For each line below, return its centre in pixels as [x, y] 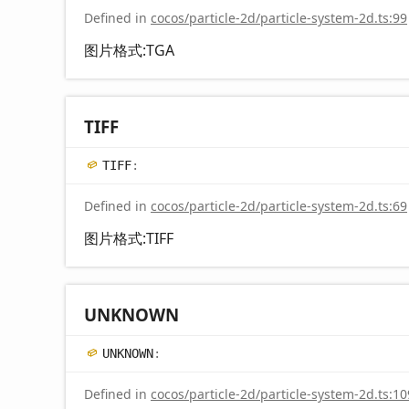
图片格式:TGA [129, 50]
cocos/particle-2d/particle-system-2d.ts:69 [279, 205]
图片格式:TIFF [129, 238]
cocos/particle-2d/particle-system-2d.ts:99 [279, 17]
